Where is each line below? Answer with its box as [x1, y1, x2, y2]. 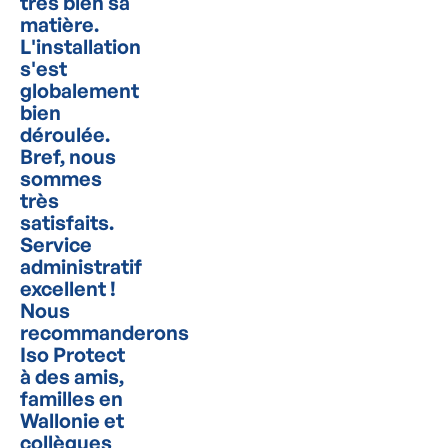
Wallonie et [20, 408, 124, 433]
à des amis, [20, 364, 124, 389]
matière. [20, 12, 99, 37]
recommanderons [20, 320, 189, 345]
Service [20, 232, 92, 257]
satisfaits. [20, 210, 114, 235]
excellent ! [20, 276, 116, 301]
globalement [20, 78, 139, 103]
